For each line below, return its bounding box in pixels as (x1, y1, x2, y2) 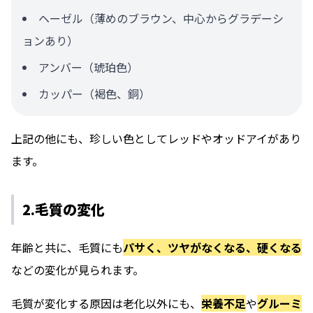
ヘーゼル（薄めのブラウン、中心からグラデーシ (38, 10, 284, 27)
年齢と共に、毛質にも (11, 239, 123, 256)
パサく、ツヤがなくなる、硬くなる (123, 239, 302, 256)
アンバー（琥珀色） (38, 59, 138, 76)
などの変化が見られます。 (11, 261, 144, 279)
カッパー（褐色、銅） (38, 85, 150, 103)
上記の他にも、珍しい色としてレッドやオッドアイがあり (11, 130, 301, 147)
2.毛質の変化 (22, 199, 105, 220)
